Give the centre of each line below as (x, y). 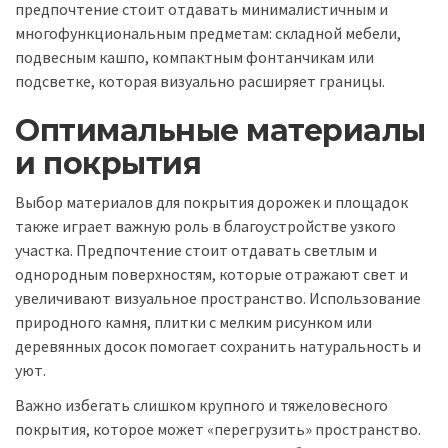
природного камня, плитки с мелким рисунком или (193, 322)
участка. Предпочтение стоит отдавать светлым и (196, 250)
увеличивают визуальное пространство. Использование (218, 298)
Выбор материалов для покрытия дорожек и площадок (211, 202)
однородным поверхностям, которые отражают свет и (211, 274)
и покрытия (108, 163)
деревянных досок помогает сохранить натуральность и (218, 346)
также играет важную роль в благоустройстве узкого (205, 226)
